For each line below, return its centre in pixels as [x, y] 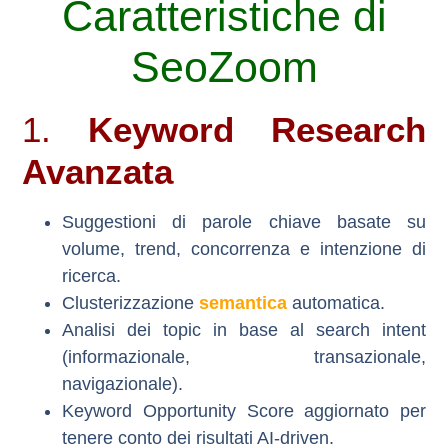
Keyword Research [257, 130]
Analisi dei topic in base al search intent [244, 330]
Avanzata [98, 172]
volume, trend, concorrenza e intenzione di [244, 249]
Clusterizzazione [131, 303]
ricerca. [92, 276]
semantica [243, 303]
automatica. [336, 303]
